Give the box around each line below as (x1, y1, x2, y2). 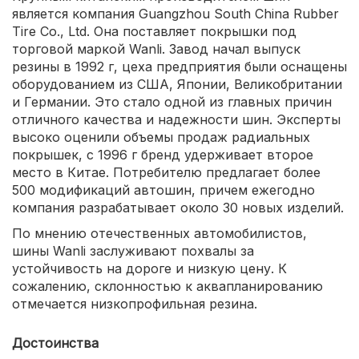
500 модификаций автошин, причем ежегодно (12, 182, 315, 199)
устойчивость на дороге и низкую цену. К (12, 260, 287, 277)
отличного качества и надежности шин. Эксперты (12, 111, 341, 128)
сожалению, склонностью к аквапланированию (12, 278, 323, 295)
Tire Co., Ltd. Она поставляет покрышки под (12, 23, 296, 40)
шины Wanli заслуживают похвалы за (12, 243, 254, 260)
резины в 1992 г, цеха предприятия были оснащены (12, 58, 347, 75)
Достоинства (12, 335, 99, 352)
